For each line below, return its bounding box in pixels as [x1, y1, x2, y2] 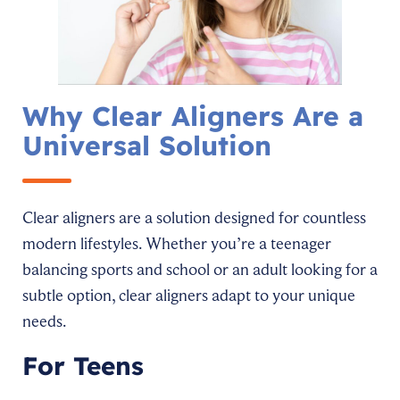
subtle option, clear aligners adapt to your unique [22, 284, 355, 306]
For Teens [22, 349, 144, 381]
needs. [22, 310, 66, 332]
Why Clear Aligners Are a [22, 98, 363, 133]
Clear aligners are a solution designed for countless [22, 206, 366, 229]
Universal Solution [22, 128, 271, 162]
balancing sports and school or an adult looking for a [22, 258, 378, 280]
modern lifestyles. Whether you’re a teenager [22, 232, 331, 254]
